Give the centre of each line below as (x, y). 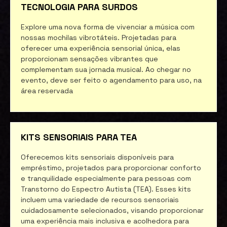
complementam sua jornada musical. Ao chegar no (106, 69)
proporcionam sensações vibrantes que (89, 59)
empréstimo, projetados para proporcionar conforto (111, 167)
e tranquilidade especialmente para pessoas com (106, 178)
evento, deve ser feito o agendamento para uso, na (111, 80)
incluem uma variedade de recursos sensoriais (100, 199)
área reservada (47, 90)
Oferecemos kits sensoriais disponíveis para (97, 157)
